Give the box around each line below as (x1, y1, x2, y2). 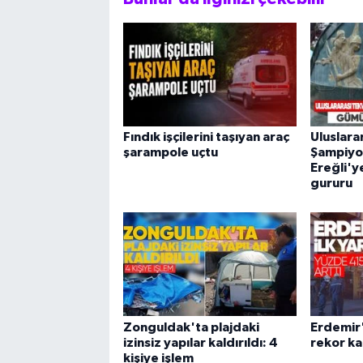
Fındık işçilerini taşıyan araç (122, 130, 289, 144)
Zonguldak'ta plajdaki (122, 320, 259, 334)
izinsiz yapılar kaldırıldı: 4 (122, 335, 278, 349)
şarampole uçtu (122, 146, 218, 160)
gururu (310, 177, 352, 190)
